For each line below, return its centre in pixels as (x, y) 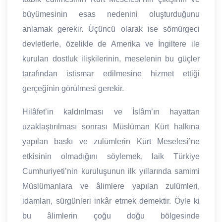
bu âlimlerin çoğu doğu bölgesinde (111, 216)
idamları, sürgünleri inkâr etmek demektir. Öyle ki (111, 201)
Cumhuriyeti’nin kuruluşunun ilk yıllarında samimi (111, 171)
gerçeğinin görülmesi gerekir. (73, 89)
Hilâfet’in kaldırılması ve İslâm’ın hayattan (111, 112)
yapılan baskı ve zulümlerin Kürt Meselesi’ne (111, 142)
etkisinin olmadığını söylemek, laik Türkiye (111, 157)
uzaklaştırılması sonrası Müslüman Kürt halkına (111, 127)
